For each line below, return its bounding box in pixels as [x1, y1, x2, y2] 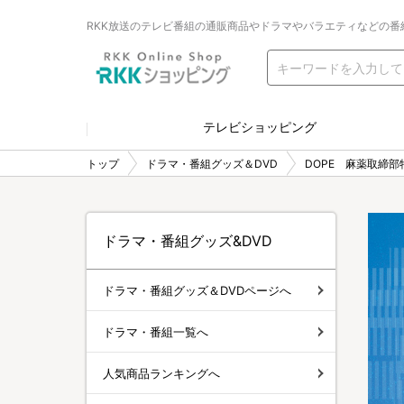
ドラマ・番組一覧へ [103, 324, 208, 339]
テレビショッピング [203, 119, 317, 134]
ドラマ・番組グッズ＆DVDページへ [103, 282, 291, 298]
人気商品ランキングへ [103, 365, 220, 381]
